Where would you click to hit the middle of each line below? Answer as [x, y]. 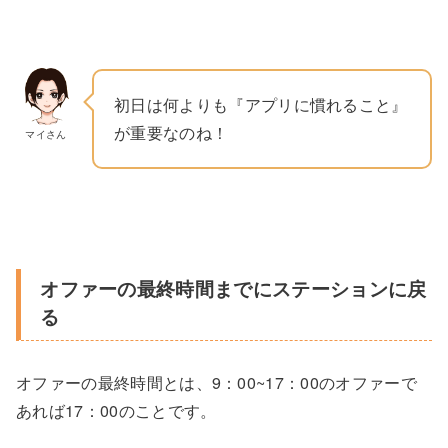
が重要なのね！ [171, 133]
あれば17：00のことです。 [116, 410]
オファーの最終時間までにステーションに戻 [233, 288]
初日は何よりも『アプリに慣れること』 [261, 105]
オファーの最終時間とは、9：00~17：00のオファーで [216, 382]
